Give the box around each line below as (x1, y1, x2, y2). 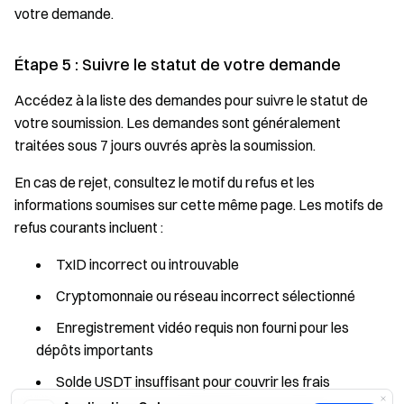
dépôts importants (36, 341, 153, 360)
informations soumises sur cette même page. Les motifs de (14, 196, 383, 215)
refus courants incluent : (14, 218, 163, 237)
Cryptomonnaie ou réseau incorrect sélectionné (56, 287, 355, 306)
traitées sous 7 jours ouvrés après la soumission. (14, 136, 316, 155)
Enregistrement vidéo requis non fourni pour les (56, 318, 349, 337)
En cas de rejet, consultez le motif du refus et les (14, 173, 315, 192)
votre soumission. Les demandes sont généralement (14, 114, 341, 133)
